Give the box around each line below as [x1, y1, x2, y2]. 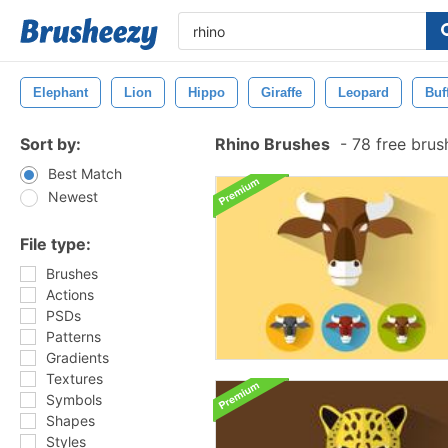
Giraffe [261, 85, 302, 100]
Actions [46, 286, 94, 303]
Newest [48, 188, 98, 205]
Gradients [46, 349, 109, 366]
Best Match [48, 165, 122, 182]
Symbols [46, 391, 102, 408]
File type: [20, 234, 91, 254]
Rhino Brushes [215, 134, 330, 154]
